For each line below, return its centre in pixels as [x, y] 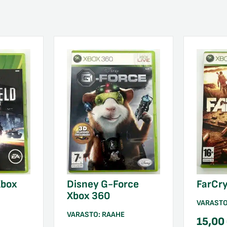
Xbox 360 [88, 196]
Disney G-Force [103, 184]
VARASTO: [84, 214]
